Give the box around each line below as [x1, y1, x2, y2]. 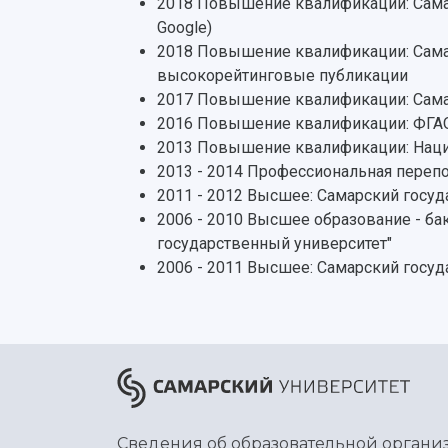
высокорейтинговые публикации [157, 66, 408, 85]
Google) [157, 18, 212, 37]
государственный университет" [157, 234, 392, 253]
